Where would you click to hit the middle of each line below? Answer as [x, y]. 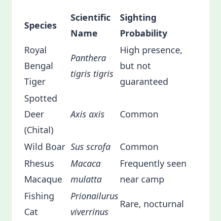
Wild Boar [45, 147]
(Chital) [39, 130]
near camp [142, 179]
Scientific [91, 17]
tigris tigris [92, 74]
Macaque [43, 179]
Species [40, 25]
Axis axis [88, 114]
